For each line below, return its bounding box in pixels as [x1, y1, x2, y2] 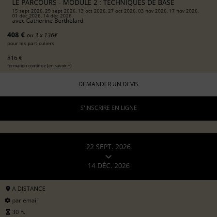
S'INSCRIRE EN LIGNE [80, 104, 137, 112]
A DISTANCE [11, 184, 46, 193]
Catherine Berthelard [26, 16, 83, 25]
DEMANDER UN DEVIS [78, 80, 139, 89]
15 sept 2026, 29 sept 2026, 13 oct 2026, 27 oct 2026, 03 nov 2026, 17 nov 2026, [12, 7, 199, 14]
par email [11, 196, 38, 204]
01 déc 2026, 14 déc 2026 [12, 12, 72, 19]
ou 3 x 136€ [27, 31, 58, 39]
